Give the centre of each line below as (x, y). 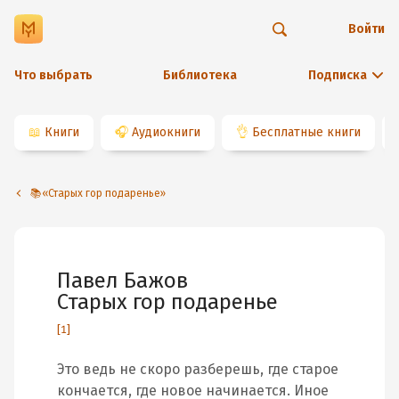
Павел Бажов (122, 281)
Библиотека (199, 75)
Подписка (338, 75)
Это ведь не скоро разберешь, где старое (198, 369)
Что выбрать (53, 75)
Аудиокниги (166, 132)
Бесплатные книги (306, 132)
